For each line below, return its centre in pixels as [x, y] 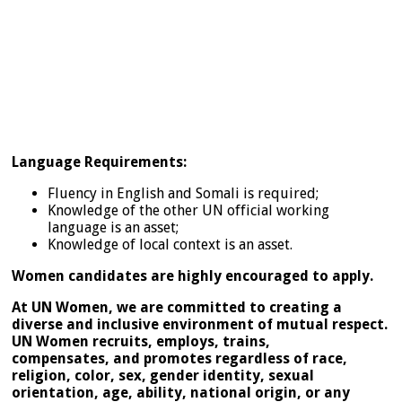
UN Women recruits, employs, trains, [141, 341]
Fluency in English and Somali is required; [183, 193]
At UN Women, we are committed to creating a [177, 307]
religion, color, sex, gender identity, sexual [163, 375]
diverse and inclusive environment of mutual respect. [200, 324]
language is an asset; [113, 227]
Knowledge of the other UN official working [188, 210]
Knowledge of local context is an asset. [170, 244]
